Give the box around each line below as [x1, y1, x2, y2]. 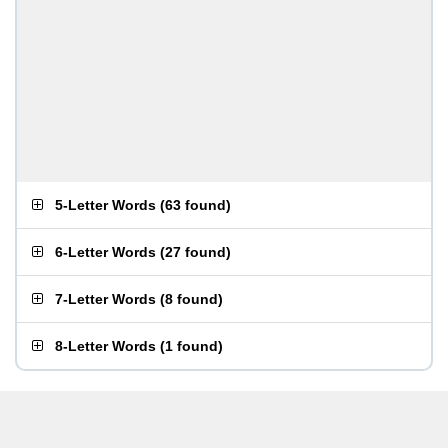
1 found [165, 338, 218, 354]
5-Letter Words [55, 197, 156, 213]
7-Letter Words [55, 291, 156, 307]
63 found [165, 197, 226, 213]
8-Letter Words [55, 338, 156, 354]
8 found [165, 291, 218, 307]
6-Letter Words [55, 244, 156, 260]
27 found [165, 244, 226, 260]
